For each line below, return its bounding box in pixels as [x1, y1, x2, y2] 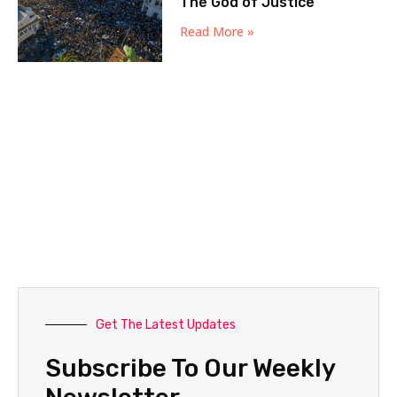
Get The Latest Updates [96, 316, 236, 332]
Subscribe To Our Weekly [45, 353, 335, 383]
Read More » [180, 22, 255, 40]
